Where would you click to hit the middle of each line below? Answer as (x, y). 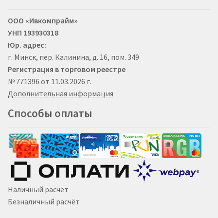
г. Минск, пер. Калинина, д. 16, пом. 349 (73, 57)
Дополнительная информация (61, 93)
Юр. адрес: (27, 45)
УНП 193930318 (33, 32)
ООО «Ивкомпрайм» (43, 20)
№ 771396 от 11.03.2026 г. (50, 81)
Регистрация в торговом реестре (67, 69)
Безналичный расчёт (44, 201)
